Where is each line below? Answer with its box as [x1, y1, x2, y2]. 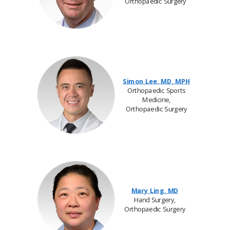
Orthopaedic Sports [127, 86, 186, 95]
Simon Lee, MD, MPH [123, 76, 190, 86]
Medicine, [142, 95, 171, 104]
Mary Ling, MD [131, 186, 179, 195]
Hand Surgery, [133, 195, 176, 204]
